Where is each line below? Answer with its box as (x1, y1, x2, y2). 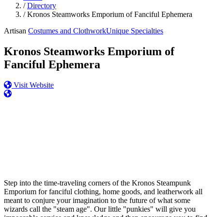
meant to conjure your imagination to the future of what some (4, 196, 190, 204)
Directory (27, 1, 56, 10)
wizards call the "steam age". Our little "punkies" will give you (4, 204, 196, 213)
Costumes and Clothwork (28, 27, 106, 35)
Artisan (4, 27, 26, 35)
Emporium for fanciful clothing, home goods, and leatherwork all (4, 187, 202, 196)
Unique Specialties (106, 27, 163, 35)
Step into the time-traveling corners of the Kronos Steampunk (4, 178, 191, 187)
